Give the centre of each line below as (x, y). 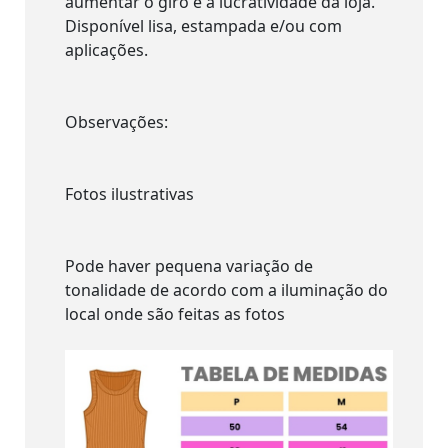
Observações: (116, 121)
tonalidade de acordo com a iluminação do (226, 289)
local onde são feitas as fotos (175, 313)
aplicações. (106, 49)
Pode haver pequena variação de (189, 265)
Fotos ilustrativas (129, 193)
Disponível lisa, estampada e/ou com (203, 25)
